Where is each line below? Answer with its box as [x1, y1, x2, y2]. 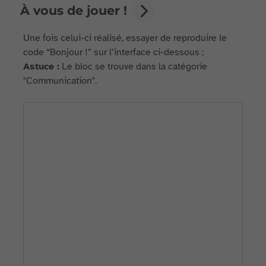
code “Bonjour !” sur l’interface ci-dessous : [23, 46, 204, 58]
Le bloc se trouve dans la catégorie [59, 61, 208, 72]
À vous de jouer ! [20, 3, 128, 18]
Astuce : [23, 61, 60, 72]
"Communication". [23, 75, 97, 87]
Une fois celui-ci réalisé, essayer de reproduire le [23, 32, 227, 44]
